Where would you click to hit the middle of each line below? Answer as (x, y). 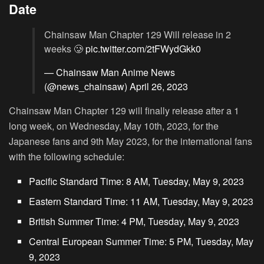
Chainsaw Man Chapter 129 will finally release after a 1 (124, 111)
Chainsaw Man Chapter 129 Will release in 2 (138, 35)
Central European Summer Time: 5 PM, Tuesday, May (141, 242)
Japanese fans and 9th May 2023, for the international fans (131, 141)
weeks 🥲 (65, 49)
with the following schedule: (67, 157)
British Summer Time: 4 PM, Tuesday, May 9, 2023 (134, 222)
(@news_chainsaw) (87, 87)
